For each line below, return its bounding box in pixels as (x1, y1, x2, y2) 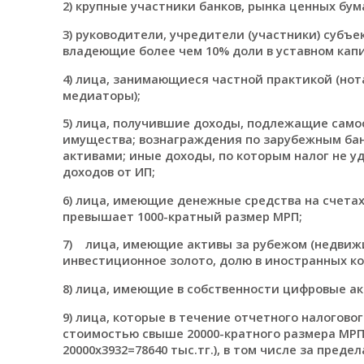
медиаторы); (62, 86, 141, 103)
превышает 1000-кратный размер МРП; (62, 207, 302, 224)
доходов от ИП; (62, 163, 155, 180)
